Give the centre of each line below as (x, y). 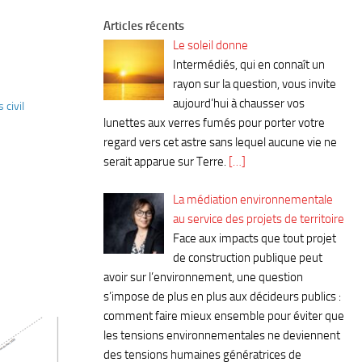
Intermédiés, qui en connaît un (249, 65)
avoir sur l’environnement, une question (203, 277)
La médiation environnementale (253, 199)
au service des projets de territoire (259, 219)
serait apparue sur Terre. (165, 162)
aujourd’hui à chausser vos (239, 104)
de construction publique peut (248, 257)
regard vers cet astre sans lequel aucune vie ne (220, 143)
